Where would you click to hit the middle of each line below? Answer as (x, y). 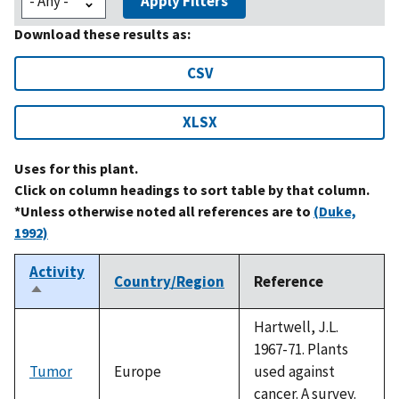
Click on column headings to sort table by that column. (192, 189)
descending (69, 311)
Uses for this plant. (76, 168)
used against (294, 371)
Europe (138, 371)
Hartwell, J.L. (296, 326)
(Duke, (335, 211)
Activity (57, 271)
